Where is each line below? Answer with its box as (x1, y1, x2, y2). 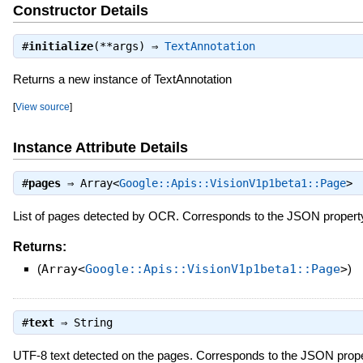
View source (15, 101, 70, 113)
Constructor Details (12, 2, 148, 19)
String (73, 316, 113, 330)
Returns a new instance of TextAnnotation (12, 72, 232, 87)
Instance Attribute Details (12, 139, 188, 156)
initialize (28, 40, 93, 53)
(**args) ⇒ (92, 40, 164, 53)
